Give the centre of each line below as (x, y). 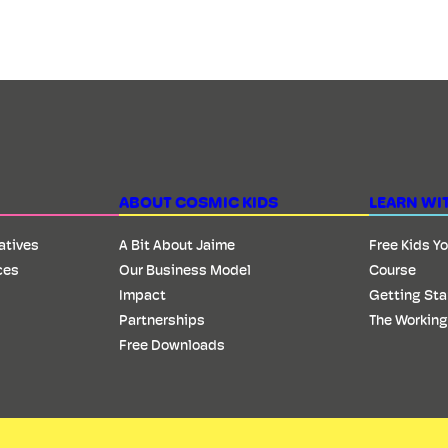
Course (393, 269)
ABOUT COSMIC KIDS (199, 202)
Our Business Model (185, 269)
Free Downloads (172, 344)
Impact (143, 294)
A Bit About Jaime (177, 244)
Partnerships (162, 319)
